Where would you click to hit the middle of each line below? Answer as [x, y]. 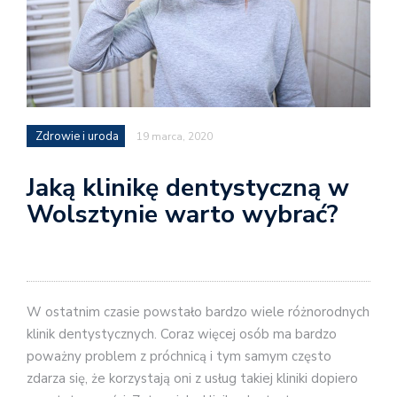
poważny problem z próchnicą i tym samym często [179, 357]
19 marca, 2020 [175, 136]
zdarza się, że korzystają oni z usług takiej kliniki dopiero [192, 379]
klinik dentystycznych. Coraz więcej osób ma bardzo [182, 335]
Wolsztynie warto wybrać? [183, 214]
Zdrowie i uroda [77, 136]
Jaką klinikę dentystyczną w [188, 187]
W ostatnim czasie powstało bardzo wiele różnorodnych [198, 312]
